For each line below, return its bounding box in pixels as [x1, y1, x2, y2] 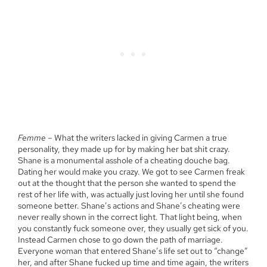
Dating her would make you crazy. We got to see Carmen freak [18, 166, 245, 178]
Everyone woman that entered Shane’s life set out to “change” [18, 246, 248, 257]
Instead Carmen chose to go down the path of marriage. [18, 234, 223, 246]
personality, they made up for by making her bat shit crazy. [18, 144, 230, 155]
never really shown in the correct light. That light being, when [18, 212, 242, 223]
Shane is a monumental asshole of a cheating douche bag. [18, 155, 230, 166]
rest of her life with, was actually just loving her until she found [18, 189, 244, 200]
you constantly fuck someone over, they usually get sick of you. [18, 223, 249, 234]
